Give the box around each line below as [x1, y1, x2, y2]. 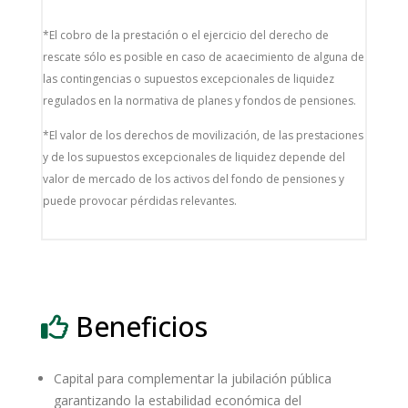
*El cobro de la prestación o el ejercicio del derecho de [42, 27, 329, 43]
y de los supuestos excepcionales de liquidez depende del [42, 149, 345, 165]
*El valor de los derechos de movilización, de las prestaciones [42, 127, 363, 143]
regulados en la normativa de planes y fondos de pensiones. [42, 93, 356, 108]
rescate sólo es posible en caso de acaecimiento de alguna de [42, 49, 364, 65]
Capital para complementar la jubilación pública [53, 370, 331, 387]
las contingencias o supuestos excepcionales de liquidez [42, 71, 334, 87]
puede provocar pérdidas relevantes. [42, 193, 237, 209]
